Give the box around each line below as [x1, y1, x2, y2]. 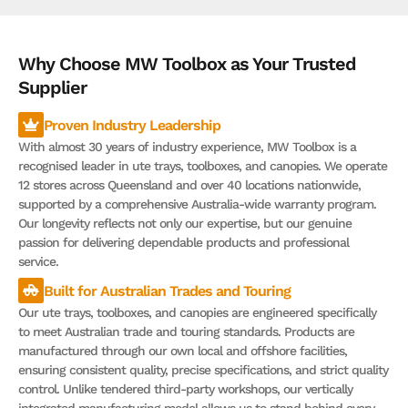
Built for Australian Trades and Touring [44, 281, 291, 300]
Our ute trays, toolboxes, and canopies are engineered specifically [18, 305, 376, 321]
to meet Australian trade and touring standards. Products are [18, 324, 354, 340]
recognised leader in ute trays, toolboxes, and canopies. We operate [18, 158, 387, 174]
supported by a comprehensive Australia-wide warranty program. [18, 197, 376, 212]
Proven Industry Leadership [44, 116, 220, 134]
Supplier [18, 76, 87, 99]
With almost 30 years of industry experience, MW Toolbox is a [18, 139, 356, 155]
